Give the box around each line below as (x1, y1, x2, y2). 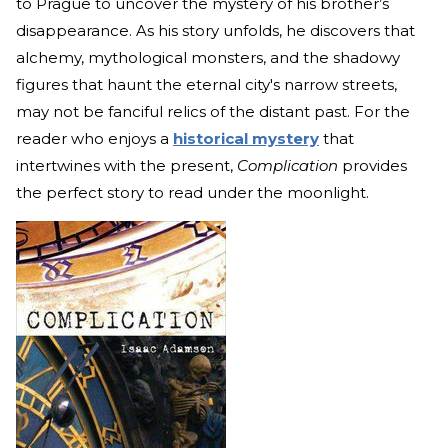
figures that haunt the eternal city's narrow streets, (16, 74, 397, 94)
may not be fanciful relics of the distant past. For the (16, 101, 410, 121)
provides (342, 155, 407, 175)
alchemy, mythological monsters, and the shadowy (16, 47, 400, 67)
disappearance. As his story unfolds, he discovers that (16, 20, 415, 40)
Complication (237, 155, 342, 175)
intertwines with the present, (16, 155, 237, 175)
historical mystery (173, 128, 319, 148)
